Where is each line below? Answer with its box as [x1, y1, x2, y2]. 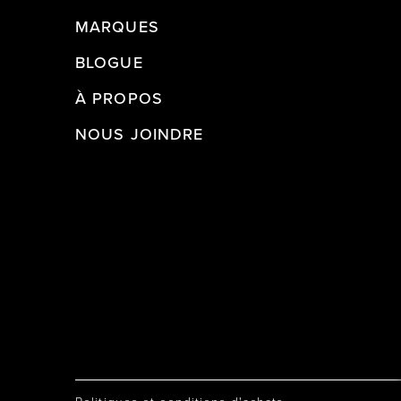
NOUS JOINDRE [75, 123, 204, 146]
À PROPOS [75, 87, 163, 110]
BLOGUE [75, 51, 143, 74]
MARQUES [75, 15, 159, 38]
